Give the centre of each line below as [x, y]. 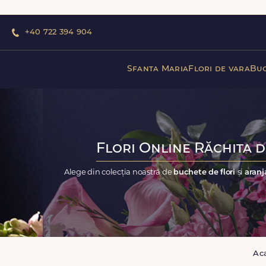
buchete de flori [205, 172]
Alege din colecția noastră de [119, 172]
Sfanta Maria [158, 69]
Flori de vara [219, 69]
